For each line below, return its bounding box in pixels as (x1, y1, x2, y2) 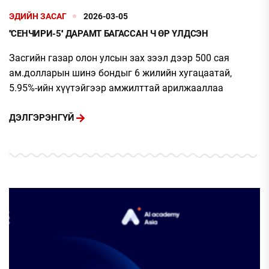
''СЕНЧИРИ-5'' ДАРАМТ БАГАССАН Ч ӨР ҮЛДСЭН (9, 28, 208, 39)
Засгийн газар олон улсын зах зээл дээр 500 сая (9, 52, 229, 64)
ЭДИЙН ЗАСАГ (9, 11, 67, 21)
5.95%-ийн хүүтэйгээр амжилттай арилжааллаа (9, 82, 223, 94)
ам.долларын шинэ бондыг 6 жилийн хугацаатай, (9, 67, 232, 79)
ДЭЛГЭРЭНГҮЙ (9, 112, 74, 124)
